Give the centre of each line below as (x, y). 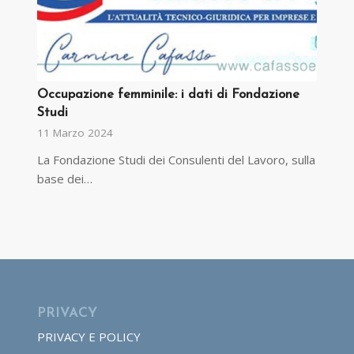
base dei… (64, 178)
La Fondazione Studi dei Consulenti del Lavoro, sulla (176, 159)
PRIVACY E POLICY (88, 336)
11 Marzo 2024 (75, 132)
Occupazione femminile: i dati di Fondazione (168, 94)
